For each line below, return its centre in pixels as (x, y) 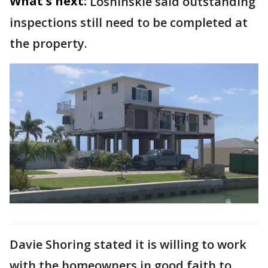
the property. (50, 43)
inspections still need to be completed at (129, 22)
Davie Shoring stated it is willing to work (128, 244)
